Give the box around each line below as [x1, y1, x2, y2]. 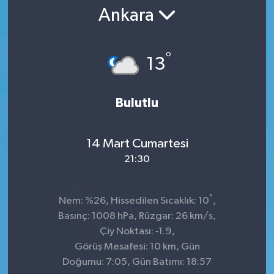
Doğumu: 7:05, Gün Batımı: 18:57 [62, 256, 212, 267]
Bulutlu [116, 96, 158, 109]
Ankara [98, 7, 158, 26]
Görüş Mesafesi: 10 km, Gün [74, 241, 200, 252]
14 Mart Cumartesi [86, 137, 188, 151]
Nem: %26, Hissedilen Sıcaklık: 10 [58, 195, 209, 206]
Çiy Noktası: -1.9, [99, 226, 175, 237]
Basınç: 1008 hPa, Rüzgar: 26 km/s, [58, 210, 216, 221]
